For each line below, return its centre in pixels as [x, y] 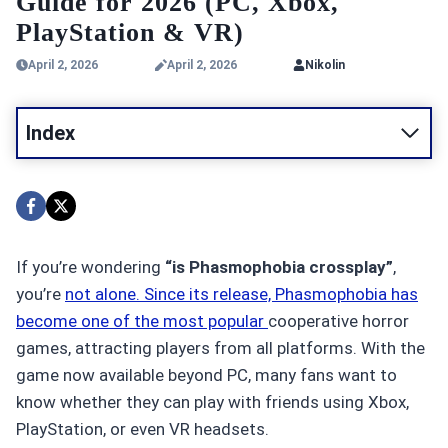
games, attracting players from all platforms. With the [220, 347]
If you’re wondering [90, 266]
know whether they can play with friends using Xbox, [212, 401]
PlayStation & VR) [130, 32]
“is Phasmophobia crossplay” [279, 266]
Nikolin [325, 64]
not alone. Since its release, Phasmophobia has [241, 293]
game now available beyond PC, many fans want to [206, 374]
